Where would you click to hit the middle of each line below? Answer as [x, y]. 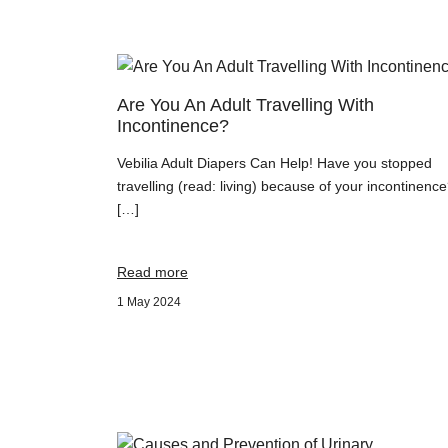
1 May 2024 [149, 302]
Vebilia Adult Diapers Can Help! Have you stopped [274, 163]
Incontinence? [173, 126]
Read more [152, 272]
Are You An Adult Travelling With [245, 105]
